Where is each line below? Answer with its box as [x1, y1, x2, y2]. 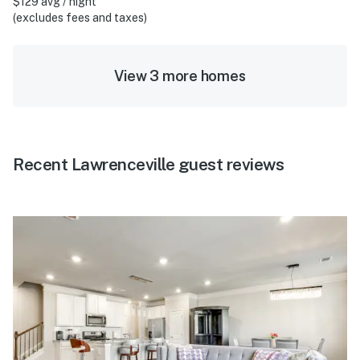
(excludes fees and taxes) [13, 11, 147, 25]
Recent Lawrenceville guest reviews [13, 154, 284, 175]
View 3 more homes [114, 67, 246, 85]
